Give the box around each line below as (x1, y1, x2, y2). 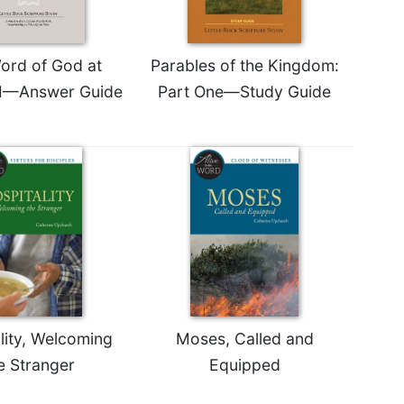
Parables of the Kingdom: (150, 55, 339, 75)
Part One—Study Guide (158, 81, 331, 101)
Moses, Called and (175, 328, 314, 348)
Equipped (208, 354, 280, 374)
